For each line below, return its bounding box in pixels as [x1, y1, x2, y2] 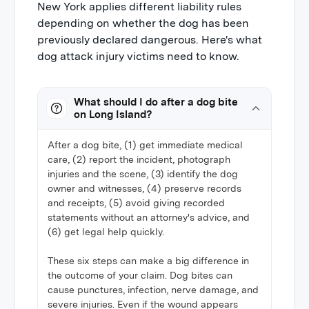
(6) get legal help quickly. [48, 226, 165, 237]
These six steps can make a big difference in [48, 255, 250, 266]
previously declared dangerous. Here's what [37, 33, 263, 46]
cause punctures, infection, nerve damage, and [48, 284, 259, 295]
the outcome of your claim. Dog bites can [48, 270, 233, 281]
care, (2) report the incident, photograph [48, 154, 231, 165]
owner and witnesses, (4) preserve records [48, 183, 242, 194]
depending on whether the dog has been [37, 17, 250, 30]
